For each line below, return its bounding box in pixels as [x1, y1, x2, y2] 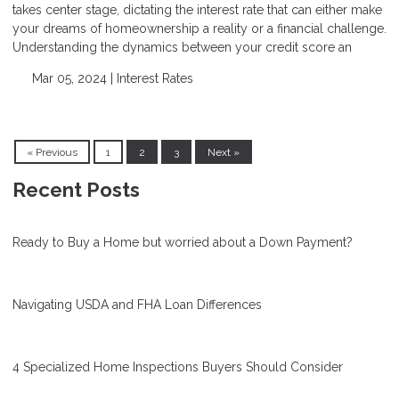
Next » [208, 145, 240, 159]
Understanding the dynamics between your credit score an [12, 39, 352, 54]
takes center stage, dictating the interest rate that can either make [12, 2, 382, 17]
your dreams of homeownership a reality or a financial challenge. [12, 20, 387, 36]
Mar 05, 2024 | [28, 70, 117, 85]
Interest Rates [116, 70, 193, 85]
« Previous [27, 145, 77, 159]
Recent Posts [12, 178, 140, 202]
